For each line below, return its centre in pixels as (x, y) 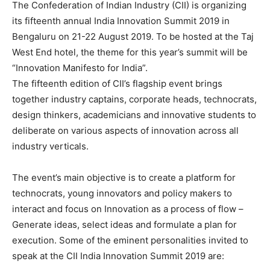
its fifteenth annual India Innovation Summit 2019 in (121, 21)
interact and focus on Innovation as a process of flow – (128, 209)
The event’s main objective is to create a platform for (124, 177)
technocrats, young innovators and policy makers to (122, 193)
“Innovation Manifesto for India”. (80, 68)
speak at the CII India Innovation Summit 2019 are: (118, 256)
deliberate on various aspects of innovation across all (125, 130)
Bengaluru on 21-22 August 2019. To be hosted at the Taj (133, 36)
